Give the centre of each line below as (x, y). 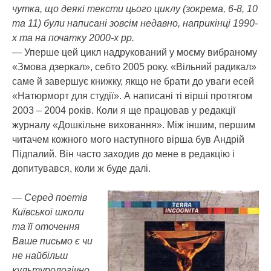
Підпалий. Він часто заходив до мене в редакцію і (123, 154)
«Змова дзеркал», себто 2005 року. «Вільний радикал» (134, 67)
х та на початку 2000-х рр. (73, 38)
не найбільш (40, 255)
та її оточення (46, 226)
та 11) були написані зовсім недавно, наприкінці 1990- (135, 23)
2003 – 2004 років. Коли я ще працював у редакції (124, 110)
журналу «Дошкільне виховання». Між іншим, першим (134, 125)
